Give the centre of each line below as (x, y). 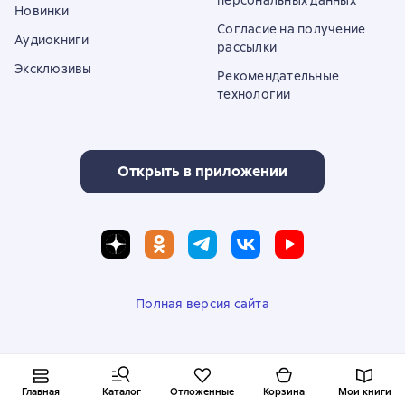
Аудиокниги (52, 40)
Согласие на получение (292, 29)
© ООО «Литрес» (202, 359)
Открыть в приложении (202, 171)
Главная (40, 391)
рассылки (247, 47)
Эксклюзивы (53, 69)
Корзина (283, 391)
